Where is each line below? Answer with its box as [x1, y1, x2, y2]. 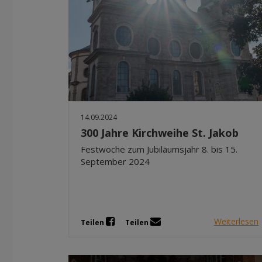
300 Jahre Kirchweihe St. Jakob [81, 125, 239, 140]
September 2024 [81, 155, 150, 167]
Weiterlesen [214, 216, 259, 227]
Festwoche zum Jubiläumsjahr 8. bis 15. [81, 143, 237, 155]
